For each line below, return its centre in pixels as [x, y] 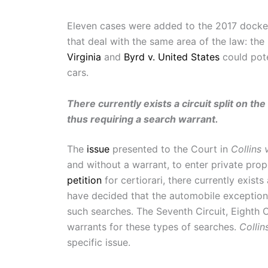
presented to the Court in [170, 149]
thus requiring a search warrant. [143, 119]
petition [84, 180]
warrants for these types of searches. [153, 226]
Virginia [84, 57]
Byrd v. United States [172, 57]
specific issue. [99, 242]
